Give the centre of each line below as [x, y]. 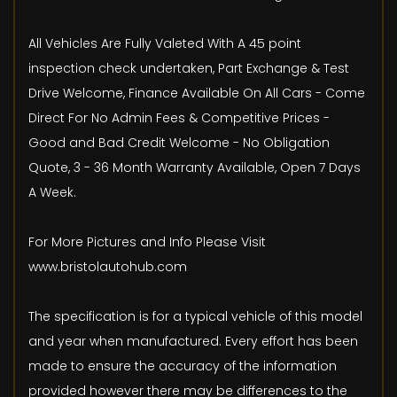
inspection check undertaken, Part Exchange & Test [189, 69]
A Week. [52, 193]
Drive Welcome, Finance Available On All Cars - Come [197, 93]
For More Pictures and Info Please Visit [147, 242]
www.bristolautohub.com [108, 267]
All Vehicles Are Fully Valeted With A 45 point [165, 44]
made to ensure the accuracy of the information [183, 366]
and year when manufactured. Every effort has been [193, 342]
